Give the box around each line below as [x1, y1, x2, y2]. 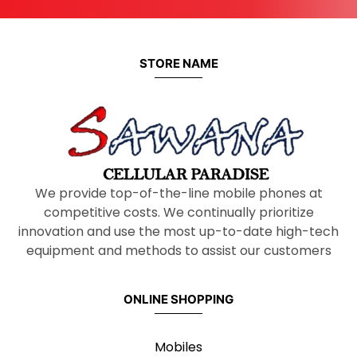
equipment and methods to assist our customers [25, 241, 331, 260]
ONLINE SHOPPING [124, 291, 233, 307]
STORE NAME [139, 56, 218, 72]
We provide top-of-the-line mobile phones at [34, 183, 323, 202]
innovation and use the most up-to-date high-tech [18, 222, 339, 241]
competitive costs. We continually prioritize [43, 202, 314, 222]
